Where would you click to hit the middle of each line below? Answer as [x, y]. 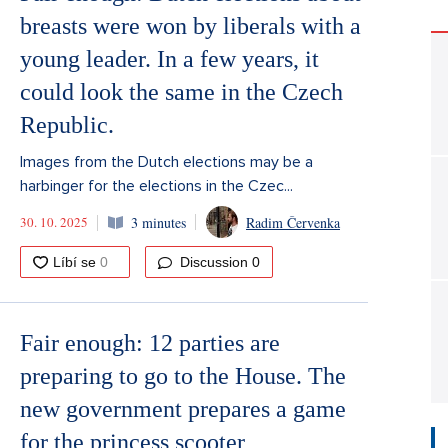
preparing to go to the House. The [183, 376]
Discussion [214, 262]
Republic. [67, 125]
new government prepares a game [183, 409]
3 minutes [158, 222]
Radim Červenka [293, 222]
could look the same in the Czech [181, 92]
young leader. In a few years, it [169, 59]
